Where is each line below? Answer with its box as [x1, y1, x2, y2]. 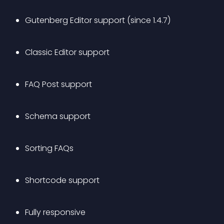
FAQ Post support [25, 78, 92, 90]
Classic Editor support [25, 46, 109, 58]
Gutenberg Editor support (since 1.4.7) [25, 14, 170, 26]
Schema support [25, 110, 90, 122]
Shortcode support [25, 174, 99, 186]
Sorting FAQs [25, 142, 73, 154]
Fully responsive [25, 206, 85, 218]
